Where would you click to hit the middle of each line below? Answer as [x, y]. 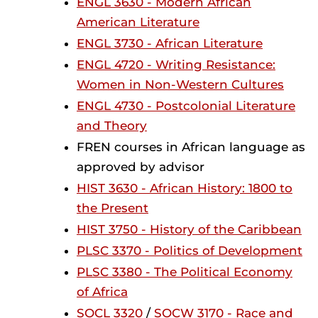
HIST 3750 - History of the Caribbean [189, 229]
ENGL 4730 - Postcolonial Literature [186, 106]
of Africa [102, 292]
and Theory [112, 126]
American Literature [138, 22]
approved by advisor [141, 167]
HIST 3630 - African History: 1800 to [185, 188]
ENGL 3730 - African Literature [170, 43]
